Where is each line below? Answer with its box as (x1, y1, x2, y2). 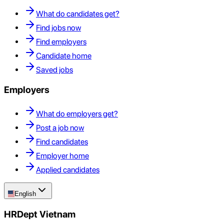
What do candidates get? (36, 8, 119, 18)
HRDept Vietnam (4, 208, 75, 220)
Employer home (36, 151, 89, 161)
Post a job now (36, 123, 84, 133)
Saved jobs (36, 64, 73, 74)
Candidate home (36, 50, 91, 60)
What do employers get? (36, 109, 118, 119)
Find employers (36, 36, 86, 46)
